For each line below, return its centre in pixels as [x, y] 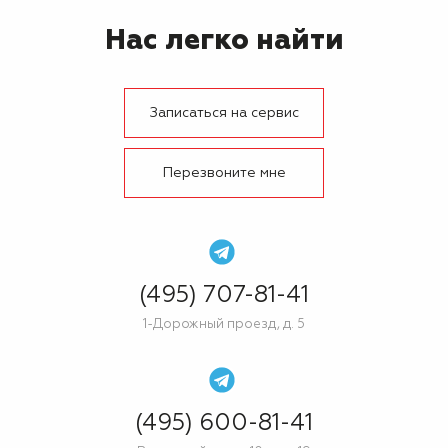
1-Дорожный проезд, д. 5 [224, 324]
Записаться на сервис [224, 113]
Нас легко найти [224, 41]
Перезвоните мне [224, 173]
